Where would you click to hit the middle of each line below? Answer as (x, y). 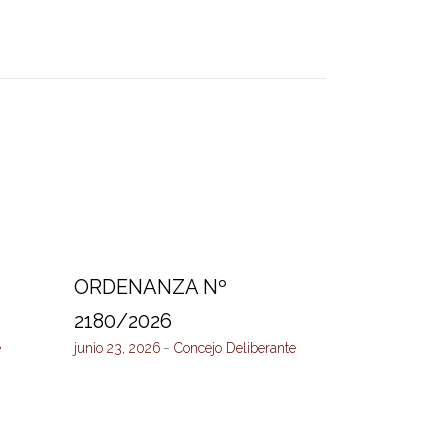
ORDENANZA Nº (150, 287)
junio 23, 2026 (117, 348)
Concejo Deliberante (234, 348)
